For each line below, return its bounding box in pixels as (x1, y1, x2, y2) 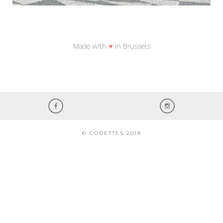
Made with (73, 42, 109, 51)
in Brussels (112, 42, 150, 51)
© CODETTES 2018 (82, 130, 141, 137)
